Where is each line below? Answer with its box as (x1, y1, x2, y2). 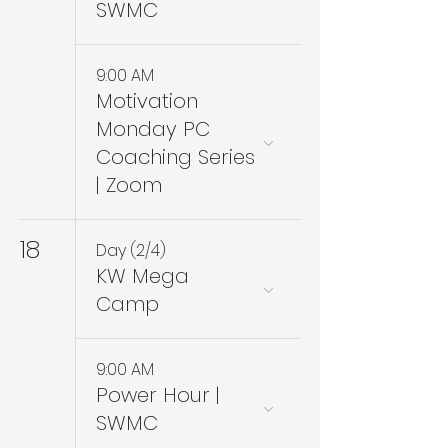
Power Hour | (96, 381, 220, 409)
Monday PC (96, 115, 210, 143)
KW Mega (96, 262, 189, 290)
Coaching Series (96, 143, 255, 171)
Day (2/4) (96, 239, 166, 262)
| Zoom (96, 171, 162, 199)
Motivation (96, 87, 198, 115)
